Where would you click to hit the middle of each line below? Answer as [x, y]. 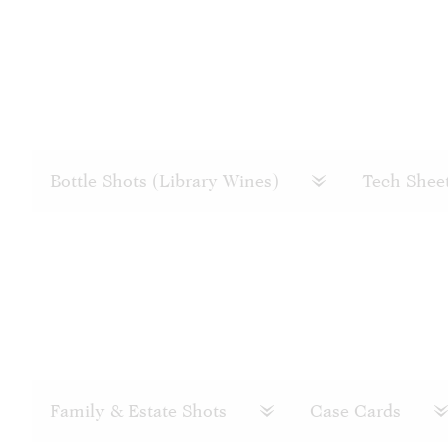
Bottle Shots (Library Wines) [167, 180]
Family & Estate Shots [141, 410]
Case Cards [358, 410]
